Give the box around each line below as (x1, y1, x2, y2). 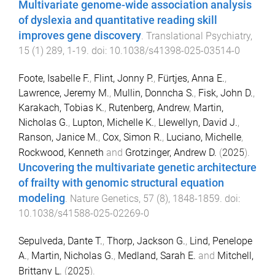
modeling (18, 192, 65, 204)
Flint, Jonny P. (94, 72, 153, 84)
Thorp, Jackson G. (107, 234, 185, 247)
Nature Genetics (70, 193, 139, 204)
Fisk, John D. (198, 87, 253, 99)
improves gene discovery (18, 29, 141, 42)
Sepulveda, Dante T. (18, 234, 103, 247)
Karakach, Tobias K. (18, 102, 104, 114)
